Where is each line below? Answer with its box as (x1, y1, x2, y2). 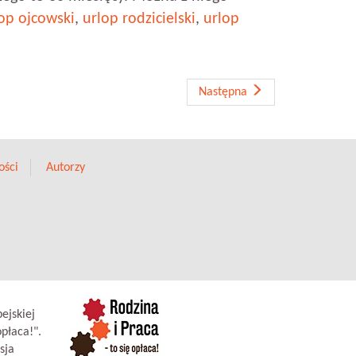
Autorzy (45, 161, 85, 174)
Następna (199, 86, 250, 99)
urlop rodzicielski (83, 11, 195, 27)
